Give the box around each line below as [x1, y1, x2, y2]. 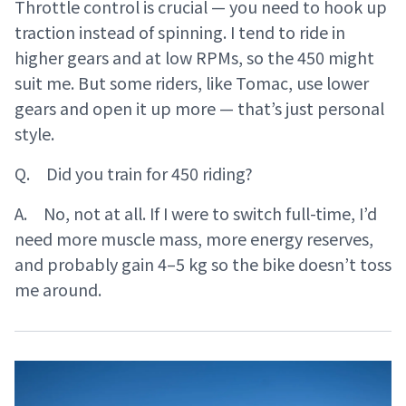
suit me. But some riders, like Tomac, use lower [14, 70, 369, 94]
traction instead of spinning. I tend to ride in [14, 19, 345, 43]
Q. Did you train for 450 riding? [14, 160, 253, 185]
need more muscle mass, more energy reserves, [14, 226, 373, 250]
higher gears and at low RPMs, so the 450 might [14, 44, 374, 69]
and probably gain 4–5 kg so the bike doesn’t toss [14, 251, 391, 275]
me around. [14, 276, 101, 301]
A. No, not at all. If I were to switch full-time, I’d [14, 200, 377, 225]
